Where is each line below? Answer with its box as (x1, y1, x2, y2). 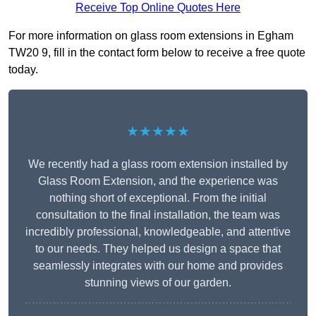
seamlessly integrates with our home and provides (33, 260, 283, 272)
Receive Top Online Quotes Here (75, 1, 241, 14)
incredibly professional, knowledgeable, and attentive (25, 226, 291, 238)
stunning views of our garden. (85, 276, 231, 289)
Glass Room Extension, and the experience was (38, 175, 278, 188)
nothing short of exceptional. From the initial (49, 192, 267, 205)
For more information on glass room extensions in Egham (8, 30, 293, 42)
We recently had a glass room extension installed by (28, 158, 288, 171)
